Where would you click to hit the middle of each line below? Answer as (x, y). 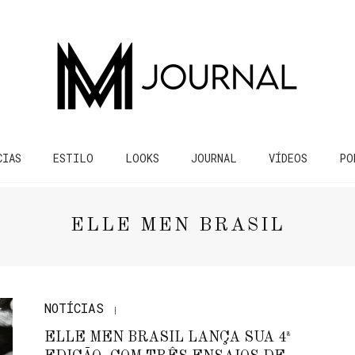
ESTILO (73, 158)
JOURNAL (214, 158)
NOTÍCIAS (74, 308)
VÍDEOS (288, 158)
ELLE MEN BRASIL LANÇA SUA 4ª (167, 338)
